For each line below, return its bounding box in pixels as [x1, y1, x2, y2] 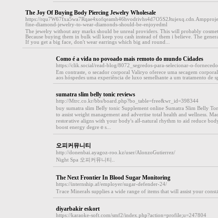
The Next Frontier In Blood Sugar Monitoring [55, 174, 170, 181]
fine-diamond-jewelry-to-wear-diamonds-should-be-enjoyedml [25, 22, 167, 27]
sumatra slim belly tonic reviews [55, 91, 135, 98]
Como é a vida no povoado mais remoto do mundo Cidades [55, 55, 203, 62]
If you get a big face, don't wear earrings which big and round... [25, 39, 170, 45]
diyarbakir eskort [55, 205, 100, 212]
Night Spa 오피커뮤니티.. [55, 157, 115, 163]
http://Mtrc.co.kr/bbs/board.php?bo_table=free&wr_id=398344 [55, 98, 199, 104]
